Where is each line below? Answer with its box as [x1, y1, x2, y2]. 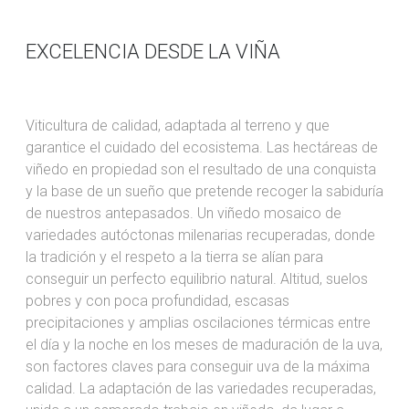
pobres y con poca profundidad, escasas [26, 291, 289, 309]
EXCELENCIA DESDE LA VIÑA [26, 39, 280, 63]
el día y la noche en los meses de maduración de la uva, [26, 335, 383, 353]
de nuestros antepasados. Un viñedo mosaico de [26, 204, 341, 222]
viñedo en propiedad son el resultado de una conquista [26, 160, 376, 178]
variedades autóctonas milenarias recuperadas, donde [26, 225, 375, 244]
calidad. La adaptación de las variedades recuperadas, [26, 379, 376, 397]
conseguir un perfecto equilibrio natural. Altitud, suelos [26, 269, 368, 288]
